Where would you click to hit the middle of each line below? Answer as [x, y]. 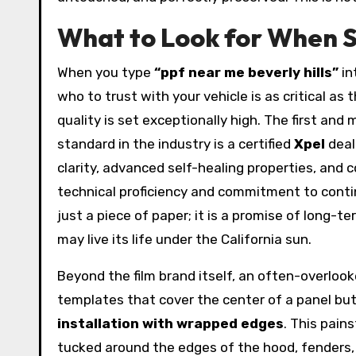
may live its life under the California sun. [184, 239]
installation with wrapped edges [170, 323]
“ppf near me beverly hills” [246, 72]
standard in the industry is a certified [176, 144]
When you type [106, 72]
